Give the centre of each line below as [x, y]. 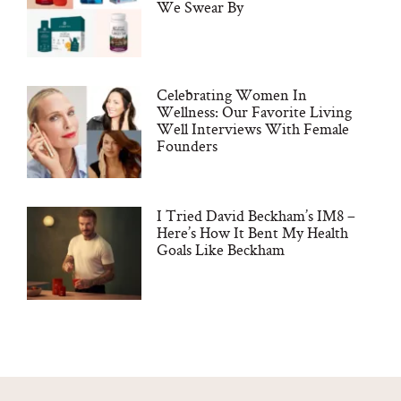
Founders [187, 145]
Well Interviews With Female [252, 128]
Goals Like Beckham [220, 250]
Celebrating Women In [231, 94]
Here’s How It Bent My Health [252, 233]
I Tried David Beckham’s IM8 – [256, 216]
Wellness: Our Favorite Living [254, 111]
